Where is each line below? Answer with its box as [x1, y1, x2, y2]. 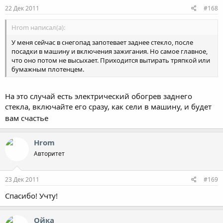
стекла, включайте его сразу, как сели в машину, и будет [5, 102, 212, 111]
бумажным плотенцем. [11, 64, 84, 74]
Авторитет [34, 149, 65, 158]
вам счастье [5, 113, 50, 123]
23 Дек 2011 [5, 175, 39, 184]
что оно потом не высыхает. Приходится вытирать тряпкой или [11, 55, 210, 65]
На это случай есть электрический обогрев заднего [5, 91, 192, 101]
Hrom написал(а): [11, 22, 65, 32]
